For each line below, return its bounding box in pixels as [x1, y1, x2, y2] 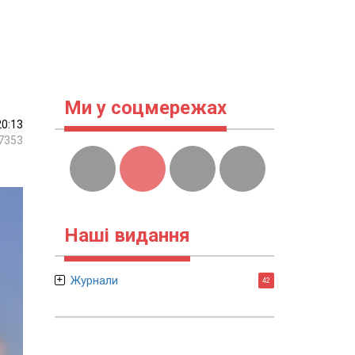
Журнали [70, 273, 118, 288]
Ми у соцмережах [63, 97, 227, 119]
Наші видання [63, 224, 190, 246]
